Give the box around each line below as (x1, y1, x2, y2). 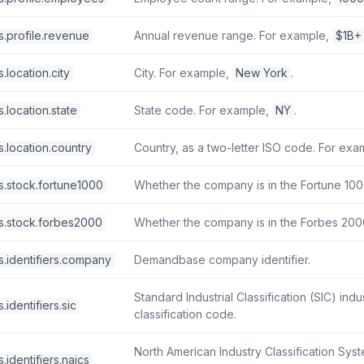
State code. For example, (134, 103, 272, 118)
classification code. (134, 307, 236, 322)
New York (236, 66, 288, 80)
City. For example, (134, 66, 232, 80)
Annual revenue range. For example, (134, 28, 332, 43)
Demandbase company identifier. (134, 253, 310, 267)
